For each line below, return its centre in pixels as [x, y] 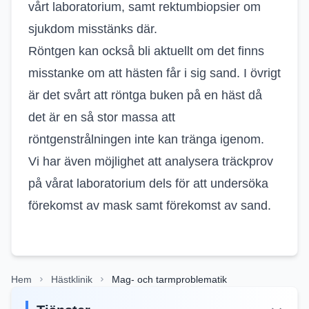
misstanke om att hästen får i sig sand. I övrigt [154, 73]
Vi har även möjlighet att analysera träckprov [151, 161]
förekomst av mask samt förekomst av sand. [150, 206]
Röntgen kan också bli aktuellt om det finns [146, 51]
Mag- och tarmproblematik [169, 279]
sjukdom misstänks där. [94, 29]
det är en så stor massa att [102, 117]
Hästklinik [72, 279]
